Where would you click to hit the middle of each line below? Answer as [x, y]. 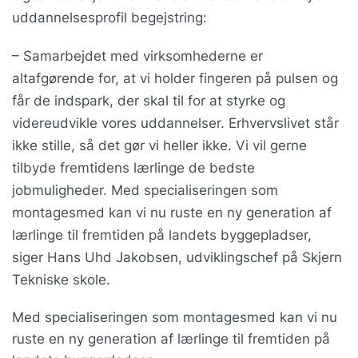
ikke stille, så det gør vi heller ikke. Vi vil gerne [159, 145]
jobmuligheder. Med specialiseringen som [145, 190]
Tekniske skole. [61, 279]
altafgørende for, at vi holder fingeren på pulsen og [175, 78]
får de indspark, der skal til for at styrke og [149, 100]
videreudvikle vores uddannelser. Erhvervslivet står [175, 123]
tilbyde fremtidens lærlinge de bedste [133, 167]
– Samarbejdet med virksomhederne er [137, 56]
